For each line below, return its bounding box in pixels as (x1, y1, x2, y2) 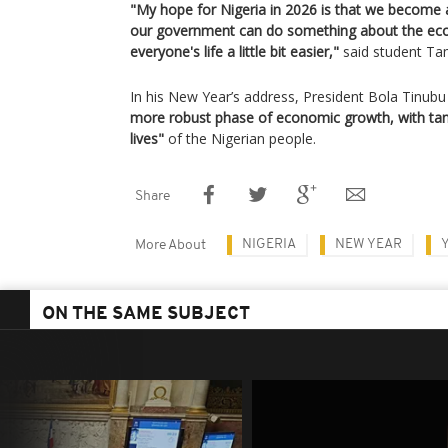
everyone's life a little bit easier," (130, 42, 339, 61)
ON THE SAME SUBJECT (42, 305, 250, 324)
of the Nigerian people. (164, 129, 316, 148)
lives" (130, 129, 164, 148)
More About (135, 238, 206, 253)
